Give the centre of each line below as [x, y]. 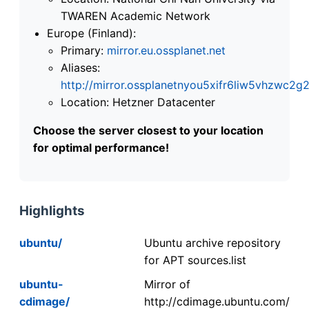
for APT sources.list [195, 260]
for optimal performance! [101, 147]
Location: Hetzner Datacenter [138, 102]
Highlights [52, 210]
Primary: [84, 50]
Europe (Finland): [91, 33]
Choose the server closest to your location [148, 130]
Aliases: [80, 67]
